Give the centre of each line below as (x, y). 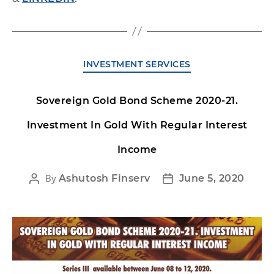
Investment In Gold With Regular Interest (137, 125)
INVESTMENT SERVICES (137, 64)
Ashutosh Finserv (104, 179)
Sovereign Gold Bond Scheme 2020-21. (137, 101)
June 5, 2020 (212, 179)
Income (137, 150)
